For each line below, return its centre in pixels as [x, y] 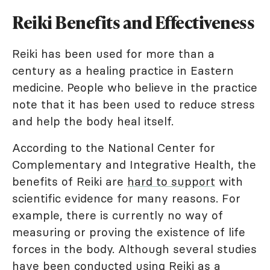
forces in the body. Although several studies [134, 249]
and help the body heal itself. [93, 121]
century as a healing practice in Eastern [123, 70]
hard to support [171, 181]
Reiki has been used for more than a [113, 53]
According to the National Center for [114, 147]
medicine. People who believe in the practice [135, 87]
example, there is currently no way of [118, 215]
